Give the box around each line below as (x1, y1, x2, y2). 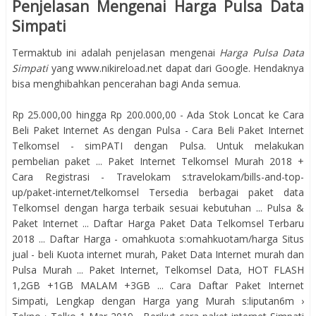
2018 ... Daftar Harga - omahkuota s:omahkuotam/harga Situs (12, 231, 304, 245)
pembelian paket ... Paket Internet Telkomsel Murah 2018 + (12, 154, 304, 168)
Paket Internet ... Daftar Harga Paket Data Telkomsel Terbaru (12, 216, 304, 230)
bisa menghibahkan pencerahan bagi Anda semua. (12, 76, 241, 90)
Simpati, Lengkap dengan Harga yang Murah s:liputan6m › (12, 293, 304, 308)
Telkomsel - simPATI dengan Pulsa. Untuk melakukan (12, 138, 304, 152)
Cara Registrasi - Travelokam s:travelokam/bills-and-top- (12, 169, 304, 183)
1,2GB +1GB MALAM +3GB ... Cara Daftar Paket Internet (12, 278, 304, 292)
